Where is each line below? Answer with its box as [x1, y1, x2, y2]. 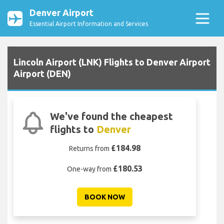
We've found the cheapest [50, 110, 173, 122]
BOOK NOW [84, 193, 125, 201]
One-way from [67, 165, 113, 173]
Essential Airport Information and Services [29, 20, 148, 27]
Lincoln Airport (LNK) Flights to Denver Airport [13, 57, 210, 67]
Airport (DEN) [13, 68, 71, 79]
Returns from [69, 144, 111, 153]
